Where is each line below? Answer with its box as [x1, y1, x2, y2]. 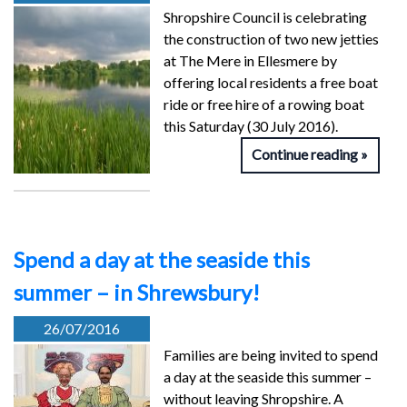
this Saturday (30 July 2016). [164, 117, 338, 135]
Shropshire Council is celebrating [164, 8, 367, 26]
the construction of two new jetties [164, 30, 379, 48]
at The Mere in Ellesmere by [164, 52, 337, 70]
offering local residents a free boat [164, 74, 378, 92]
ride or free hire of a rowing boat [164, 95, 364, 114]
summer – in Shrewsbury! [14, 279, 260, 306]
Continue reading [252, 145, 359, 164]
